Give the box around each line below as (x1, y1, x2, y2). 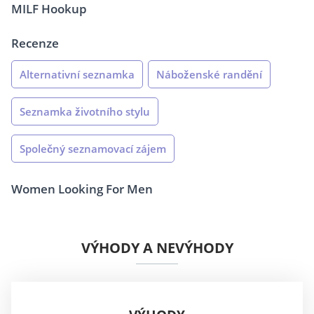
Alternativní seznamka (20, 67, 135, 82)
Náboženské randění (156, 67, 262, 82)
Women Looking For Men (11, 181, 153, 198)
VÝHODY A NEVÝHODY (81, 238, 233, 258)
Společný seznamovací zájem (20, 142, 166, 156)
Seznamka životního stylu (20, 104, 150, 119)
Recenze (11, 35, 59, 52)
